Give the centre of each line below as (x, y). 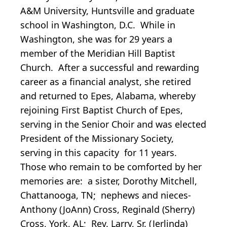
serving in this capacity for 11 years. (105, 152)
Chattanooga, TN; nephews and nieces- (107, 195)
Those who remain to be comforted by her (111, 166)
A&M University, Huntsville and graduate (107, 10)
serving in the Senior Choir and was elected (113, 124)
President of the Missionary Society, (97, 138)
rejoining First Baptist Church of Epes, (102, 110)
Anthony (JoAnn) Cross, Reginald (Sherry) (107, 209)
